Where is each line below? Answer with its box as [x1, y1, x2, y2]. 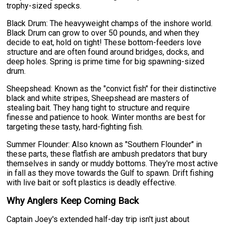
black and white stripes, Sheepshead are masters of [7, 93, 190, 103]
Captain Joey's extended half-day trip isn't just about [7, 214, 190, 224]
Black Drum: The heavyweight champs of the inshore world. [7, 18, 213, 28]
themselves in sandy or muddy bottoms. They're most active [7, 158, 218, 168]
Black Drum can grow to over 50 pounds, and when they [7, 28, 200, 38]
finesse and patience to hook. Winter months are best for [7, 112, 206, 122]
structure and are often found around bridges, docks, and [7, 47, 204, 57]
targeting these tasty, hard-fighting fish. [7, 122, 144, 132]
